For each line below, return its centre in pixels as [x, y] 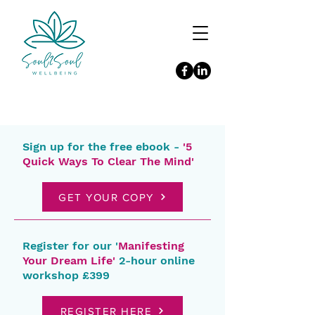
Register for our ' [70, 246]
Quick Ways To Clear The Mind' [108, 161]
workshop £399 [66, 275]
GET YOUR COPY [106, 197]
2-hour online [157, 261]
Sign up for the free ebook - [103, 147]
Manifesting [151, 246]
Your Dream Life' [69, 261]
